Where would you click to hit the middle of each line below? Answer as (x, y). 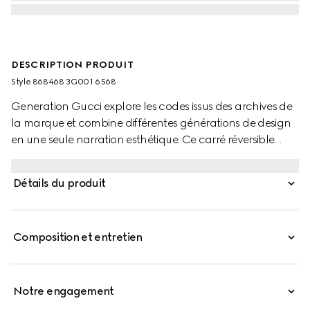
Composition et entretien (78, 237)
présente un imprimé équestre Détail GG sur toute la (140, 156)
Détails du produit (60, 183)
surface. (31, 173)
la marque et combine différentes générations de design (151, 123)
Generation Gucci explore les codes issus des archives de (152, 106)
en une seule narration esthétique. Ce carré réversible (143, 139)
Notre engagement (64, 291)
